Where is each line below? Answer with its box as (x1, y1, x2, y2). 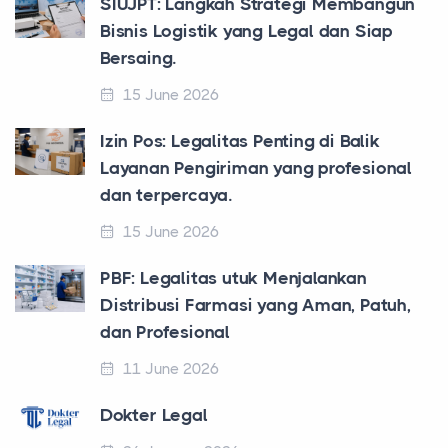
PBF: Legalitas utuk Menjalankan (100, 267, 367, 288)
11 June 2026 (123, 359, 219, 378)
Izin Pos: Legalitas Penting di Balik (100, 130, 380, 151)
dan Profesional (100, 321, 231, 342)
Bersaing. (100, 47, 177, 68)
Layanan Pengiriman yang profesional (100, 157, 412, 178)
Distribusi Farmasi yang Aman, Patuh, (100, 294, 411, 315)
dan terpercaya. (100, 184, 233, 205)
